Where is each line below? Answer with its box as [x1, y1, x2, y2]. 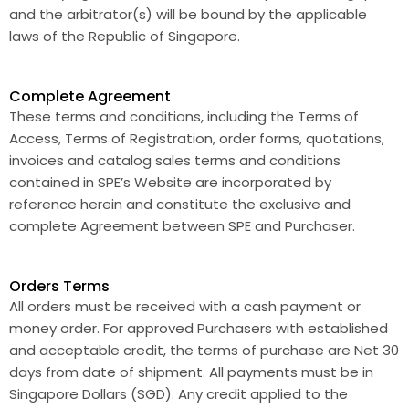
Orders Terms [9, 276, 110, 297]
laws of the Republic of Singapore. [9, 26, 240, 46]
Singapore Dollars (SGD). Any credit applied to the [9, 384, 348, 404]
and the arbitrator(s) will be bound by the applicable [9, 5, 367, 24]
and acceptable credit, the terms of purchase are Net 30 [9, 341, 399, 360]
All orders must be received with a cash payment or [9, 297, 361, 316]
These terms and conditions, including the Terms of [9, 107, 359, 126]
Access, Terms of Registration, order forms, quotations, [9, 129, 384, 148]
